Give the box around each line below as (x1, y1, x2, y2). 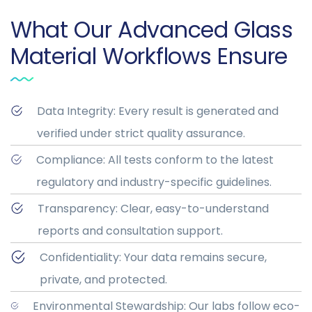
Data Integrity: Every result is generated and (36, 103, 279, 120)
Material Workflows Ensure (10, 40, 288, 72)
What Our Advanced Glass (10, 14, 293, 46)
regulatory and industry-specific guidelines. (36, 174, 272, 191)
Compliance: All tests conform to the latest (36, 152, 274, 169)
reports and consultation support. (37, 223, 223, 240)
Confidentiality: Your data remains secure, (39, 249, 267, 266)
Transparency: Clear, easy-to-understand (37, 201, 269, 217)
